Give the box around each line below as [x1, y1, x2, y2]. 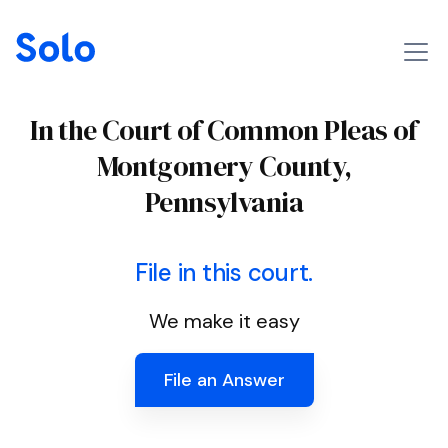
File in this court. [134, 257, 314, 288]
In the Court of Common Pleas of [30, 111, 418, 149]
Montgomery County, [96, 147, 352, 185]
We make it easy [148, 308, 300, 334]
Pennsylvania [144, 183, 304, 221]
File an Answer [163, 368, 285, 392]
